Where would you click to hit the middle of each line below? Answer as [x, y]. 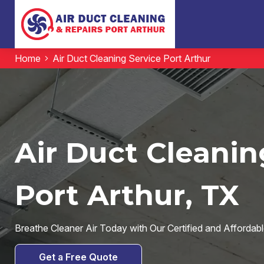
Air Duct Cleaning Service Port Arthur [131, 58]
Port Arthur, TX [127, 195]
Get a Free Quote [78, 257]
